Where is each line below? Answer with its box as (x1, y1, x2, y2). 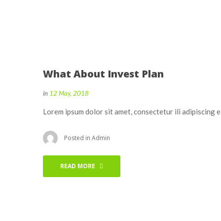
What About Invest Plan (43, 67, 164, 81)
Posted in (64, 134, 92, 143)
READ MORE (60, 162, 95, 171)
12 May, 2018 (49, 89, 89, 98)
